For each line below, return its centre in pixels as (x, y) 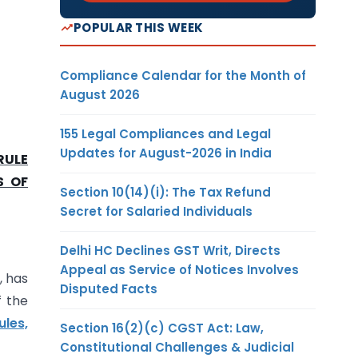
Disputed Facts (109, 288)
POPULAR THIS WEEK (139, 27)
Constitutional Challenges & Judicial (177, 347)
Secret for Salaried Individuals (156, 211)
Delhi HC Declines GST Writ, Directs (170, 250)
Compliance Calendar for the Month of (183, 75)
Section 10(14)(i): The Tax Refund (165, 192)
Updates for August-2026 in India (166, 153)
